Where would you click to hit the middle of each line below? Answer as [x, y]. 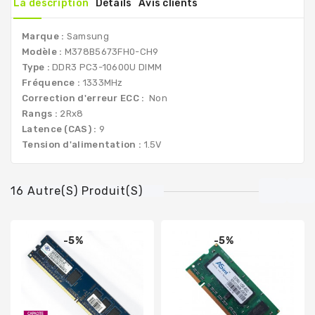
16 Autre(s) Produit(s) [77, 191]
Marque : [44, 36]
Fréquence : [52, 82]
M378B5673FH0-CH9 [111, 51]
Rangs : [41, 113]
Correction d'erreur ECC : [84, 98]
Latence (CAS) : [60, 129]
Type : [37, 67]
